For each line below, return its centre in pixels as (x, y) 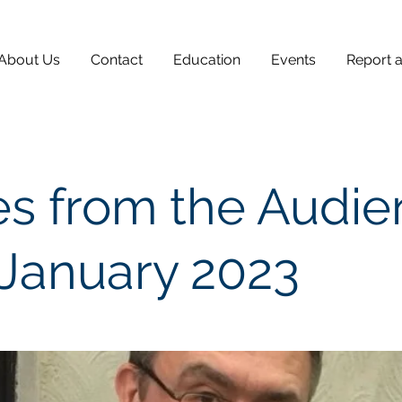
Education (207, 60)
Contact (117, 60)
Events (293, 60)
